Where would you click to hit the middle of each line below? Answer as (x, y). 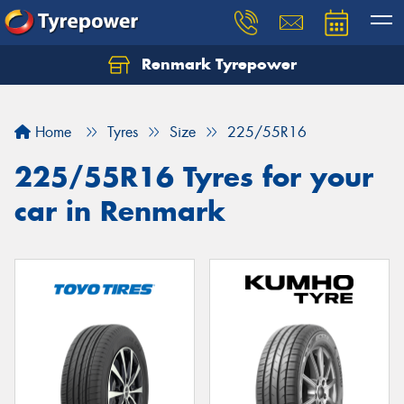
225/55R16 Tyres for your (194, 177)
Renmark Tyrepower (216, 64)
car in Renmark (120, 211)
